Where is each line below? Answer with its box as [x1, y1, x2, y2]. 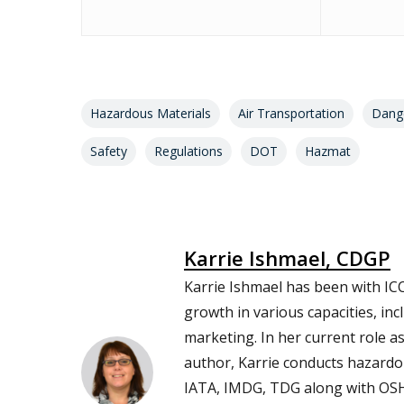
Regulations [154, 142, 223, 160]
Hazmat [305, 142, 351, 160]
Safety [90, 142, 127, 160]
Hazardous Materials [90, 105, 211, 122]
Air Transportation [238, 105, 344, 122]
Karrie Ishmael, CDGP [184, 244, 390, 271]
